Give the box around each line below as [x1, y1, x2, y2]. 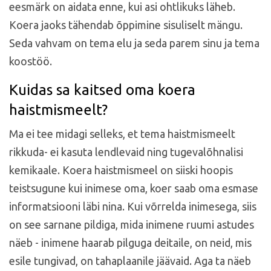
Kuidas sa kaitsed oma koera [9, 81, 195, 98]
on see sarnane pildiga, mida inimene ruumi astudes [9, 218, 254, 230]
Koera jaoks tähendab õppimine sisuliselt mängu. [9, 18, 243, 31]
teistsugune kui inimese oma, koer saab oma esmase [9, 181, 258, 194]
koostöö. [9, 54, 52, 67]
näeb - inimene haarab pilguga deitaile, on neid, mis [9, 236, 252, 249]
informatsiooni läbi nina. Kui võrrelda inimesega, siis [9, 200, 256, 212]
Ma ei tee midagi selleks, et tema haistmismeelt [9, 127, 235, 140]
